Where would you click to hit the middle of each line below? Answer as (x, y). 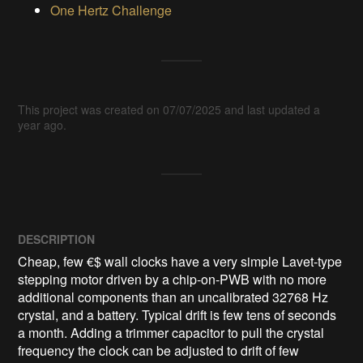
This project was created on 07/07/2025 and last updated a (169, 110)
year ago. (43, 125)
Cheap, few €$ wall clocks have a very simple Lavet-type (180, 262)
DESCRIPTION (57, 239)
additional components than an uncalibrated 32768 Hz (173, 297)
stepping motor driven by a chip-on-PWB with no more (173, 280)
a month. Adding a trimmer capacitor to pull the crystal (171, 333)
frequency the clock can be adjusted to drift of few (159, 351)
